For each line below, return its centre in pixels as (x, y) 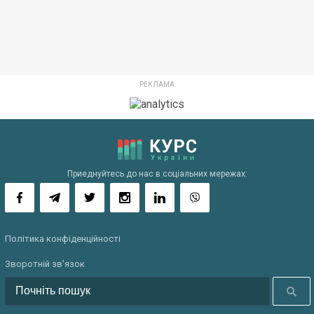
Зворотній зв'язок (45, 264)
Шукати (292, 291)
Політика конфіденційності (63, 238)
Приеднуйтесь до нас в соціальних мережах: (157, 173)
